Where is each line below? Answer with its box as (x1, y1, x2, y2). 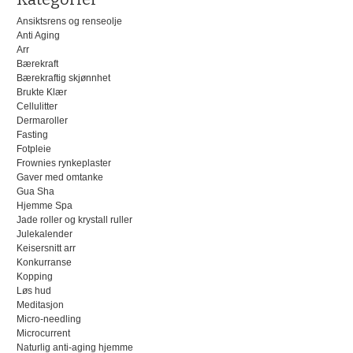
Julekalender (16, 228, 72, 240)
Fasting (16, 128, 48, 140)
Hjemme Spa (16, 199, 72, 211)
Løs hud (16, 284, 51, 296)
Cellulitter (16, 100, 58, 112)
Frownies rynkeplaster (16, 157, 111, 169)
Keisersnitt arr (16, 242, 76, 254)
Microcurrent (16, 327, 70, 339)
